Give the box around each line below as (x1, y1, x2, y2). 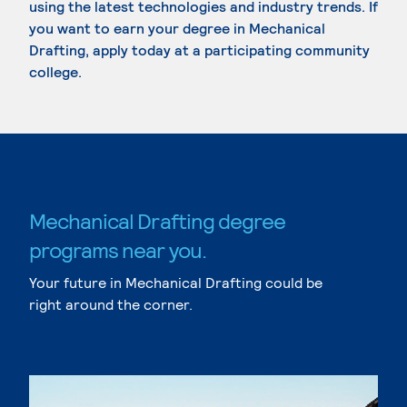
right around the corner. (29, 295, 193, 313)
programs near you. (29, 236, 206, 263)
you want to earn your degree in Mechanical (29, 19, 325, 36)
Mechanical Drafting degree (29, 207, 286, 233)
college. (29, 63, 82, 80)
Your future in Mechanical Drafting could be (29, 273, 323, 291)
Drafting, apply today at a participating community (29, 41, 370, 58)
